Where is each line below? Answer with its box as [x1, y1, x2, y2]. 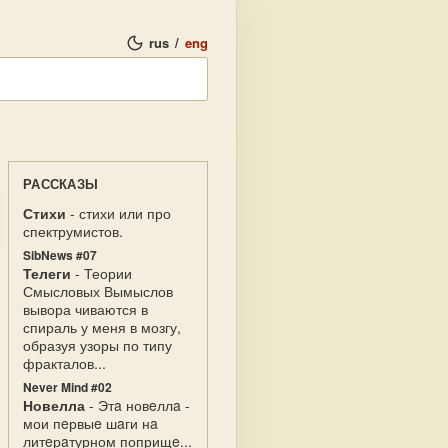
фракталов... [23, 353, 106, 373]
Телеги [23, 263, 71, 283]
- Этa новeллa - [85, 395, 190, 415]
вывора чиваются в [23, 299, 148, 319]
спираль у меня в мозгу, [23, 317, 181, 337]
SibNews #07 [23, 246, 97, 264]
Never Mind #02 [23, 378, 112, 396]
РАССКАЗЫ [23, 174, 99, 193]
